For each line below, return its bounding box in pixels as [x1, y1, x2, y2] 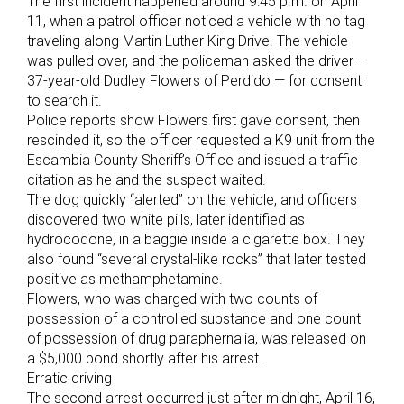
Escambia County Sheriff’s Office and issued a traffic [27, 151, 358, 170]
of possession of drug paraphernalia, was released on [27, 330, 366, 348]
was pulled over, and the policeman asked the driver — [27, 52, 368, 70]
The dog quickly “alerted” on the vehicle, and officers [27, 191, 357, 209]
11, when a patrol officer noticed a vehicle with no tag [27, 13, 365, 31]
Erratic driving [27, 370, 112, 388]
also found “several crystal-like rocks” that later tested [27, 251, 366, 269]
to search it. [27, 92, 102, 110]
